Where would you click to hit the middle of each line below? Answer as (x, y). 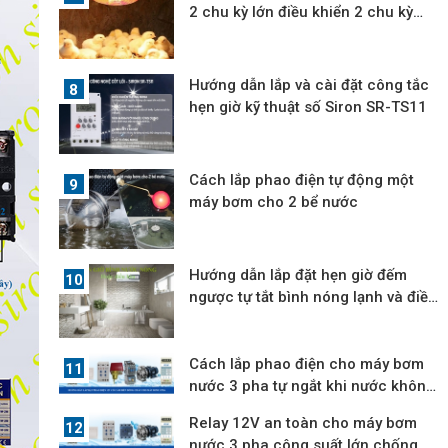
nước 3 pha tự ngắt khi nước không (312, 386)
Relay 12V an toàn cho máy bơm (303, 423)
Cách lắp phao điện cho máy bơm (307, 364)
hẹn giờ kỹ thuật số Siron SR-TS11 (308, 107)
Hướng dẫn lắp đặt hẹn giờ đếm (298, 275)
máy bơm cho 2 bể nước (274, 202)
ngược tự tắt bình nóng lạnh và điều (313, 297)
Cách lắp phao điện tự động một (302, 180)
